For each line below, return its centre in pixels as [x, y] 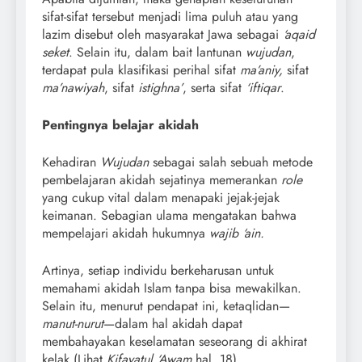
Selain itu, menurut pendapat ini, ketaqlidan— [166, 305]
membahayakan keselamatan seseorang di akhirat [175, 341]
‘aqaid [299, 34]
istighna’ [160, 87]
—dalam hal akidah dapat [173, 323]
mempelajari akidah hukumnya [126, 233]
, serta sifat [214, 87]
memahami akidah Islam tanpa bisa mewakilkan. [172, 288]
